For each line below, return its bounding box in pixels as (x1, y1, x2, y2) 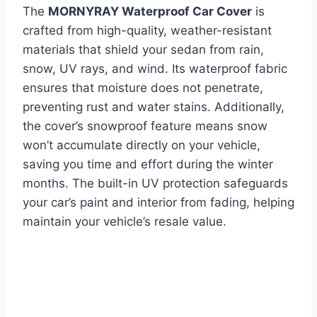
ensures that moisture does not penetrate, (23, 80, 263, 95)
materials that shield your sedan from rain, (23, 42, 264, 57)
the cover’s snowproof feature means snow (23, 118, 267, 133)
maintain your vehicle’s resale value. (23, 214, 226, 229)
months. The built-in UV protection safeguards (23, 175, 288, 190)
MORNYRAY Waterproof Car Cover (48, 4, 252, 18)
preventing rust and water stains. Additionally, (23, 99, 284, 114)
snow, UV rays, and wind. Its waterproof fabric (23, 61, 287, 76)
